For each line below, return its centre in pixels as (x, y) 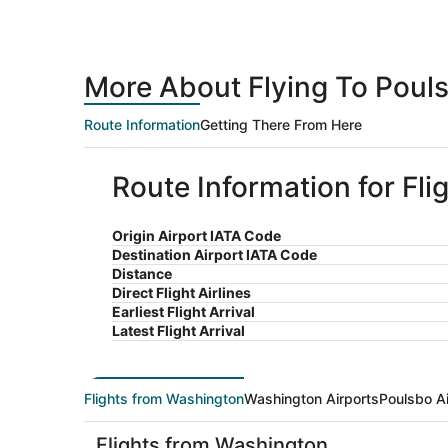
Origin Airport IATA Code (196, 236)
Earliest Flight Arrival (183, 312)
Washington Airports (311, 399)
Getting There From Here (281, 125)
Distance (142, 274)
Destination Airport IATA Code (214, 255)
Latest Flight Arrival (178, 331)
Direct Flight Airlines (181, 293)
